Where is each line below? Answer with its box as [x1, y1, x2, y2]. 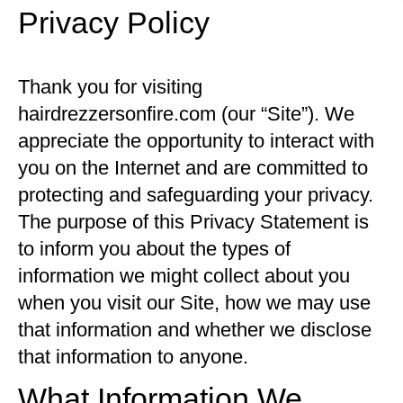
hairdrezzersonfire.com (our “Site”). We [18, 103, 354, 125]
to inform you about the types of [18, 237, 291, 260]
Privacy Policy [18, 5, 210, 40]
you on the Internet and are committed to [18, 157, 368, 179]
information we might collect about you [18, 264, 350, 287]
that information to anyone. [18, 345, 248, 368]
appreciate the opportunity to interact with [18, 130, 374, 152]
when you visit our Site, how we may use [18, 291, 371, 314]
